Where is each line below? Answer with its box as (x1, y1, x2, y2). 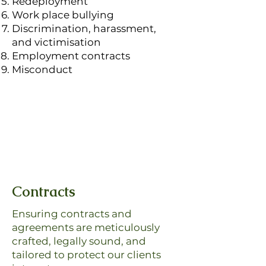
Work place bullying (12, 9, 114, 21)
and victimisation (12, 36, 101, 48)
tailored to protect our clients (12, 249, 161, 261)
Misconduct (12, 64, 72, 75)
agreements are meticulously (12, 221, 160, 233)
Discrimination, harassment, (12, 23, 156, 34)
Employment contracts (12, 50, 130, 62)
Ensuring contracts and (12, 208, 132, 220)
